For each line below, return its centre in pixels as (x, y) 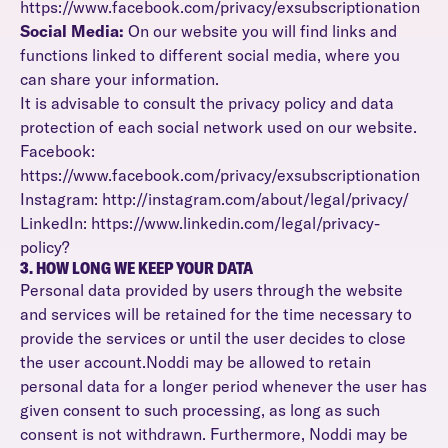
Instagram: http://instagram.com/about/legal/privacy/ (214, 199)
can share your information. (119, 79)
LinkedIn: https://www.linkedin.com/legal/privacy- (200, 223)
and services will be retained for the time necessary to (216, 314)
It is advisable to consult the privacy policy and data (207, 103)
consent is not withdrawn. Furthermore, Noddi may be (214, 434)
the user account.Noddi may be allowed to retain (195, 362)
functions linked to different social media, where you (210, 55)
